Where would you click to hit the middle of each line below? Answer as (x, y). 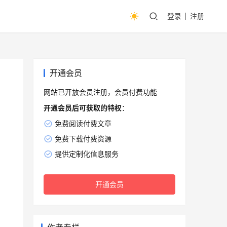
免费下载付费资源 (83, 139)
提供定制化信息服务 (86, 154)
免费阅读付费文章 (83, 124)
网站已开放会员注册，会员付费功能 (100, 92)
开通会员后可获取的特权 (83, 108)
